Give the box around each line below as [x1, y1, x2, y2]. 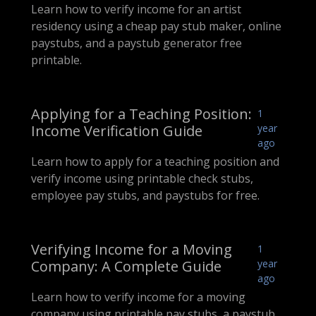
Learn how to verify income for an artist [31, 1, 241, 18]
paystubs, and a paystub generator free [31, 35, 242, 51]
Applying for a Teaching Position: [31, 104, 252, 124]
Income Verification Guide [31, 121, 202, 141]
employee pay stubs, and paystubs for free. [31, 188, 260, 204]
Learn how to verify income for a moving [31, 289, 245, 305]
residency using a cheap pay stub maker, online [31, 18, 281, 35]
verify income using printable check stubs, [31, 171, 253, 187]
